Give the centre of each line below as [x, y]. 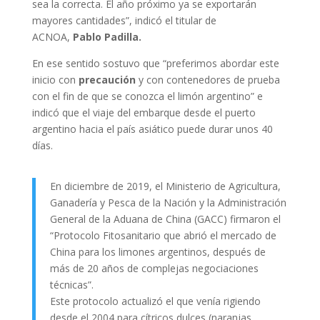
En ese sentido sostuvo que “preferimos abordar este [155, 63]
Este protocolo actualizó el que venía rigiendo [155, 301]
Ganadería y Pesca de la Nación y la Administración [168, 202]
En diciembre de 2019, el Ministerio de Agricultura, [165, 186]
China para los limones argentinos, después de [157, 251]
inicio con [55, 79]
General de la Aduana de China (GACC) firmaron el [165, 219]
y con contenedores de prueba [207, 79]
